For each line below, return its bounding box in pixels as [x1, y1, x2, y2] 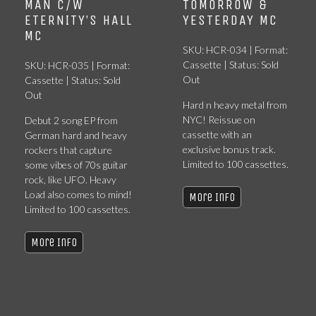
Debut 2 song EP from [25, 114, 118, 126]
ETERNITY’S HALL [25, 12, 133, 28]
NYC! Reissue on [183, 114, 255, 126]
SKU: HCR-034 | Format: [183, 44, 288, 56]
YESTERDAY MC [183, 12, 278, 28]
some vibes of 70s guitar [25, 159, 128, 171]
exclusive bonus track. [183, 143, 276, 155]
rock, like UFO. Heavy [25, 174, 116, 186]
